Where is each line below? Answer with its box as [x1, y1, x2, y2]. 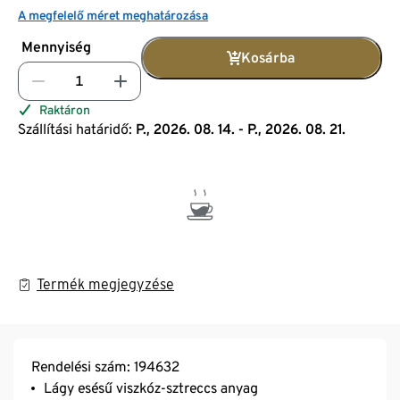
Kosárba [240, 48, 296, 66]
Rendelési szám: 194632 [31, 357, 179, 375]
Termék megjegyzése [37, 275, 174, 293]
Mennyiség [21, 37, 91, 55]
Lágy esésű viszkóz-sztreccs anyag [44, 379, 258, 396]
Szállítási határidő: [18, 120, 132, 137]
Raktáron [39, 102, 90, 117]
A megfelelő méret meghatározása [18, 7, 208, 22]
